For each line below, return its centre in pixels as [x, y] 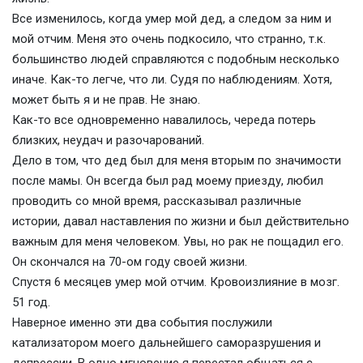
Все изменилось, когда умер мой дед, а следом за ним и [172, 19]
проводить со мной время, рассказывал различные [157, 201]
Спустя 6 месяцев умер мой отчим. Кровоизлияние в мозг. [176, 282]
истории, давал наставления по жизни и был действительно [181, 221]
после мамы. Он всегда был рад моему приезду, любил [168, 181]
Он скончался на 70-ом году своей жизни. [130, 262]
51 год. [31, 302]
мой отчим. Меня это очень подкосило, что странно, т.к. [169, 39]
